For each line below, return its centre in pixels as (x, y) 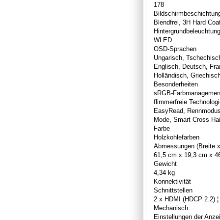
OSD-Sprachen (175, 49)
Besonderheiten (176, 84)
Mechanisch (171, 208)
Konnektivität (172, 181)
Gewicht (165, 164)
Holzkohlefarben (177, 137)
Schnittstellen (173, 190)
